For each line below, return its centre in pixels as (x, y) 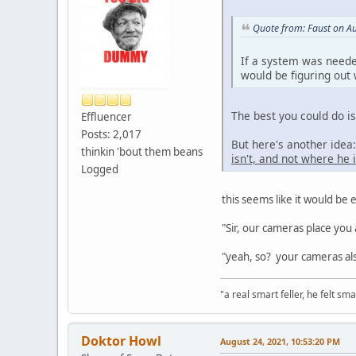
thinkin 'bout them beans (142, 151)
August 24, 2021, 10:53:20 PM (280, 341)
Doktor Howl (121, 341)
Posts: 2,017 (111, 134)
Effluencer (106, 116)
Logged (100, 169)
